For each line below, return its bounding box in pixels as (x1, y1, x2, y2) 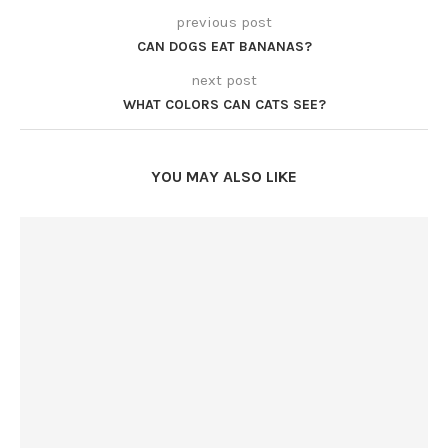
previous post (176, 13, 272, 32)
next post (191, 71, 257, 90)
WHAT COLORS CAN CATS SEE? (122, 96, 326, 114)
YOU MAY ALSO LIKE (151, 167, 297, 187)
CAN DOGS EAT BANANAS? (136, 38, 312, 56)
